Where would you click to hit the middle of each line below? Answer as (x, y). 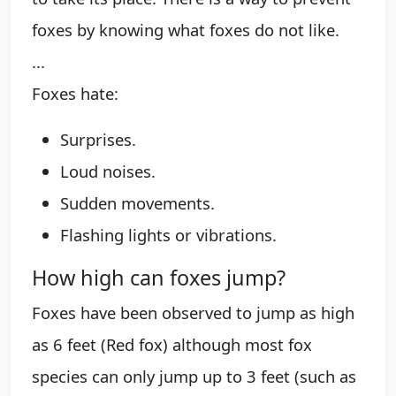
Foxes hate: (75, 93)
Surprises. (98, 139)
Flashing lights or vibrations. (168, 234)
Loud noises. (108, 171)
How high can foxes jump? (159, 277)
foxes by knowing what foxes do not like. (186, 29)
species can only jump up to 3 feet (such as (194, 376)
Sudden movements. (137, 202)
